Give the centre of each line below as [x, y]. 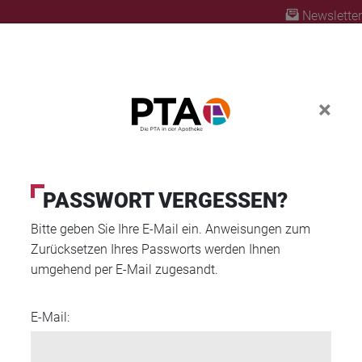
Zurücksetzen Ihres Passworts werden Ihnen [156, 249]
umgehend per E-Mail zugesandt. [124, 269]
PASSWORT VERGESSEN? [165, 200]
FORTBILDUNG [92, 178]
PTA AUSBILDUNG [278, 178]
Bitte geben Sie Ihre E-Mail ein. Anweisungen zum [170, 229]
